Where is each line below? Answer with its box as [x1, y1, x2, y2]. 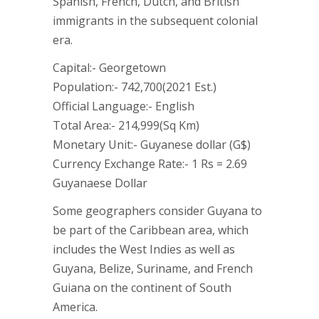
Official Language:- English [53, 98, 194, 114]
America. [53, 299, 98, 315]
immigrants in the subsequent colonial [53, 13, 258, 28]
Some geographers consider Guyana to [53, 203, 262, 219]
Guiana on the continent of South [53, 280, 231, 296]
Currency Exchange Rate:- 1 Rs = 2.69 [53, 156, 247, 172]
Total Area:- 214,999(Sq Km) [53, 117, 199, 133]
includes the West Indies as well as [53, 241, 235, 257]
